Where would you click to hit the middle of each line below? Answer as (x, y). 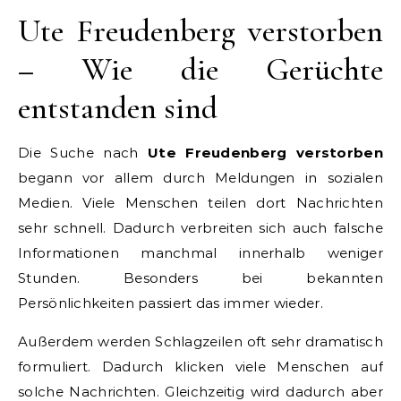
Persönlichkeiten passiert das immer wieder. (171, 303)
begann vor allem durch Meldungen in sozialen (200, 177)
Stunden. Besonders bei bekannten (200, 277)
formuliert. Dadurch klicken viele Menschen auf (200, 366)
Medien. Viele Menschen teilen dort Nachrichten (200, 202)
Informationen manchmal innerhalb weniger (200, 252)
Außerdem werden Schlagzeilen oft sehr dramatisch (200, 341)
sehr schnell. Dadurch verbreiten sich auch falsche (200, 227)
